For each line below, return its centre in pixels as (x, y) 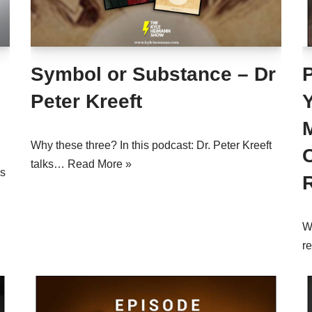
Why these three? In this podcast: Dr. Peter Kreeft (151, 145)
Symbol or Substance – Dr (153, 74)
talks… (49, 164)
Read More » (100, 164)
